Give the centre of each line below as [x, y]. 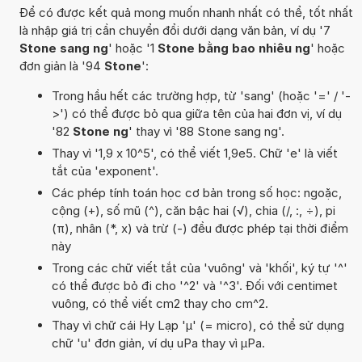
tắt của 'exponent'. [105, 170]
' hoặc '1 [133, 48]
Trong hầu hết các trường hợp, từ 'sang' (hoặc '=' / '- [201, 95]
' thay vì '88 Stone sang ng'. [206, 131]
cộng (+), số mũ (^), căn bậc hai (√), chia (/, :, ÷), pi [193, 210]
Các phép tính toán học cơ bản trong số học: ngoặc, [196, 192]
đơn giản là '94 [61, 65]
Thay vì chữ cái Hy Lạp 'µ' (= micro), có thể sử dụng [198, 325]
